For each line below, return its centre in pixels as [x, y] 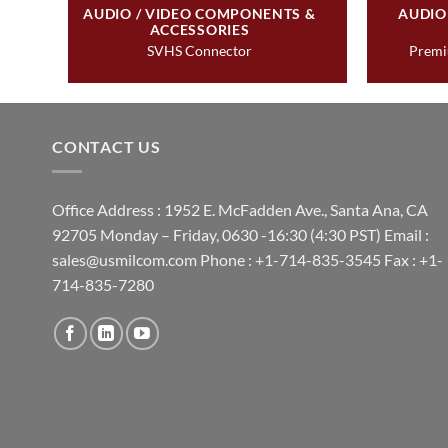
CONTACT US [106, 146]
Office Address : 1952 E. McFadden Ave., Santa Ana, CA [240, 209]
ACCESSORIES [199, 30]
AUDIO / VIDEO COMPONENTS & [199, 14]
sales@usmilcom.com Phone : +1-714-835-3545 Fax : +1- [247, 259]
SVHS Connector [199, 50]
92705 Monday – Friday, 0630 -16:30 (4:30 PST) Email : [240, 234]
